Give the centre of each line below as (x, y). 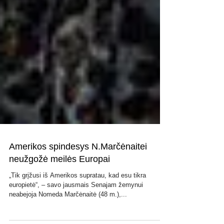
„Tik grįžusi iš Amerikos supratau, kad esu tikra (77, 195)
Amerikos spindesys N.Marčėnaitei (78, 166)
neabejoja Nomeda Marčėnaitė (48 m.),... (68, 214)
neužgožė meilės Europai (59, 179)
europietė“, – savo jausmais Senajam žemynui (76, 205)
